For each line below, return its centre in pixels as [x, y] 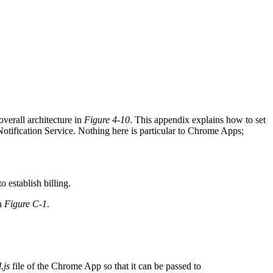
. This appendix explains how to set [198, 119]
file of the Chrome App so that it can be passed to [105, 266]
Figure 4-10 [107, 119]
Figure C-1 [26, 204]
